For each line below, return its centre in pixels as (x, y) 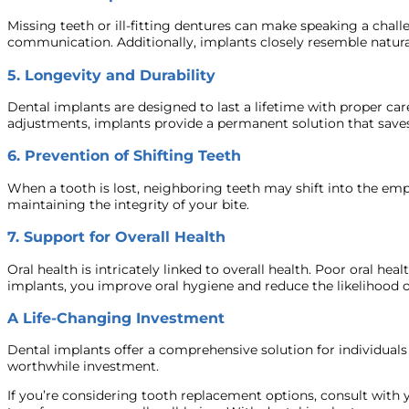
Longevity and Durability (120, 74)
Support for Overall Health (125, 237)
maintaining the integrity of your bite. (128, 204)
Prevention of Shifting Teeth (133, 156)
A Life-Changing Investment (116, 317)
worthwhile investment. (83, 367)
